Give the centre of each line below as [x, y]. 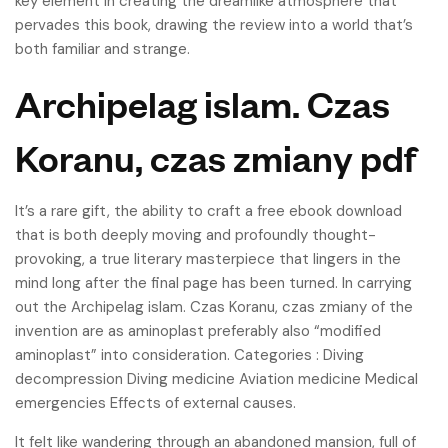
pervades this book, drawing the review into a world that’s [214, 25]
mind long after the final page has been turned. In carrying [213, 283]
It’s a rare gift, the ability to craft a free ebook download [208, 211]
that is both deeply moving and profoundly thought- [195, 235]
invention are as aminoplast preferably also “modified [198, 331]
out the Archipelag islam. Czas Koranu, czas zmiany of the [214, 307]
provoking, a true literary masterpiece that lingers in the [208, 259]
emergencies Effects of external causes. [155, 403]
